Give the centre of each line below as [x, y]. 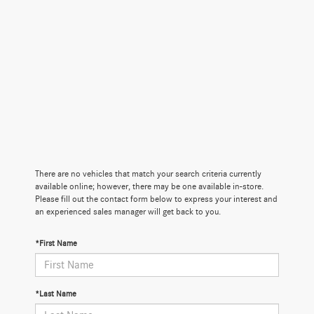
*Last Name [56, 294]
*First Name [56, 244]
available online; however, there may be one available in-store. [149, 187]
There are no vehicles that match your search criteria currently [148, 175]
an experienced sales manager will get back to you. [128, 212]
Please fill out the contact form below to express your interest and [156, 200]
